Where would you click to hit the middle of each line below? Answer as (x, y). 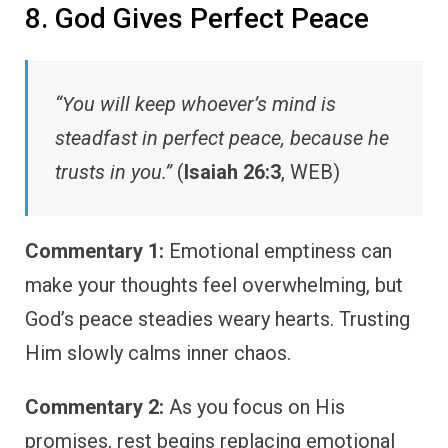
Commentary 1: (94, 251)
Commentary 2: (94, 407)
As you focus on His (254, 407)
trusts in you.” (113, 172)
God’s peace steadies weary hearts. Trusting (217, 319)
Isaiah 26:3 (232, 172)
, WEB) (310, 172)
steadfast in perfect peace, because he (222, 138)
